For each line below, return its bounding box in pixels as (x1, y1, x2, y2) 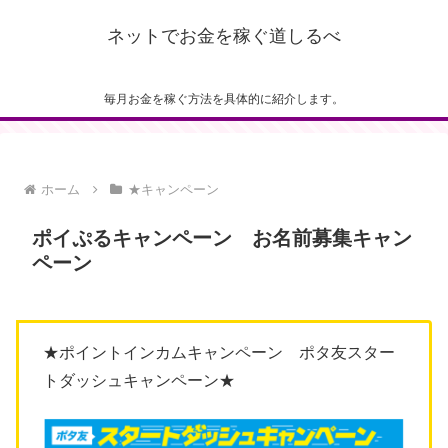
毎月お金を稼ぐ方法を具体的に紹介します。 (104, 92, 344, 107)
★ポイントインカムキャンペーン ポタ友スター (43, 344, 395, 362)
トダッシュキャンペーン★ (43, 372, 235, 390)
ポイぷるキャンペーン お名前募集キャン (32, 227, 412, 250)
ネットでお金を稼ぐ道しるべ (107, 26, 341, 46)
